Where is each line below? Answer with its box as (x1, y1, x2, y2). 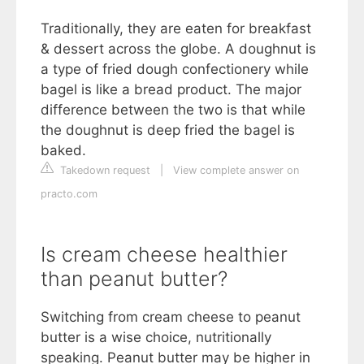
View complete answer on (173, 164, 299, 177)
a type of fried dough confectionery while (41, 61, 309, 78)
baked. (41, 142, 86, 159)
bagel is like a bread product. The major (41, 81, 301, 98)
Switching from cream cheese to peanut (41, 309, 301, 326)
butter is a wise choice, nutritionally (41, 329, 271, 346)
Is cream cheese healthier (41, 242, 288, 267)
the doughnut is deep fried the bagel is (41, 122, 295, 139)
